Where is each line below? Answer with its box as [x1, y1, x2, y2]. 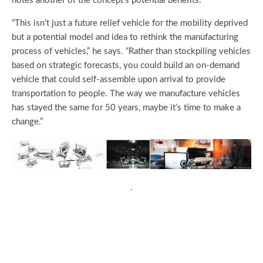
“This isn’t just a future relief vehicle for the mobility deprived [12, 19, 248, 28]
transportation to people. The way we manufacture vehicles [12, 89, 240, 99]
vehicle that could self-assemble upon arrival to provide [12, 75, 225, 85]
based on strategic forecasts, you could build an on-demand [12, 61, 240, 70]
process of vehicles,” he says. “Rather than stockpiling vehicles [12, 47, 251, 56]
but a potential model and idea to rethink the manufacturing [12, 33, 238, 42]
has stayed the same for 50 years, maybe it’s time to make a [12, 103, 241, 113]
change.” [12, 117, 43, 127]
